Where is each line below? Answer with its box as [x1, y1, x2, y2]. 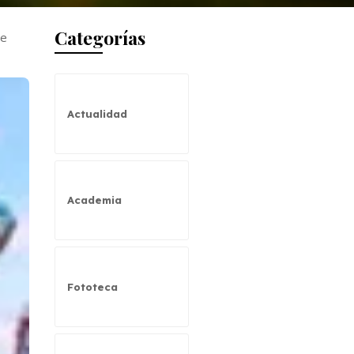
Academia [66, 194, 122, 207]
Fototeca [66, 281, 118, 294]
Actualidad [66, 107, 127, 120]
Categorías [54, 24, 145, 50]
